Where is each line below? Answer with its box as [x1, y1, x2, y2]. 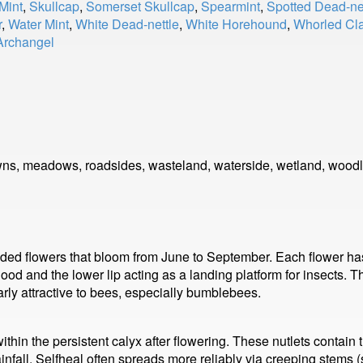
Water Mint [8, 15, 69, 33]
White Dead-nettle [75, 15, 179, 33]
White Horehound [186, 15, 287, 33]
